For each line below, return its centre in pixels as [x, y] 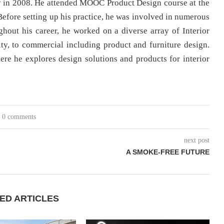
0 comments [19, 117]
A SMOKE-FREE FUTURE [167, 152]
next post [196, 140]
